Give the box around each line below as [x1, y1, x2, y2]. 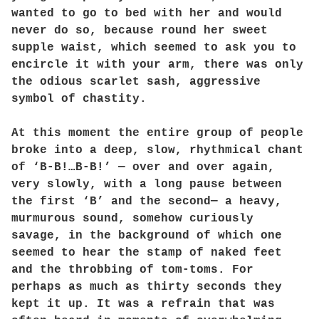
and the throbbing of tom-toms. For [11, 263, 253, 276]
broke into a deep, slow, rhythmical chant [11, 144, 303, 157]
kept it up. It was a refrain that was [11, 298, 275, 310]
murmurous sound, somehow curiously [11, 212, 253, 225]
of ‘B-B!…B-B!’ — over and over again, [11, 161, 275, 174]
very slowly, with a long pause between [11, 178, 282, 191]
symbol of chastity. [11, 93, 147, 105]
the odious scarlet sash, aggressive [11, 75, 261, 88]
